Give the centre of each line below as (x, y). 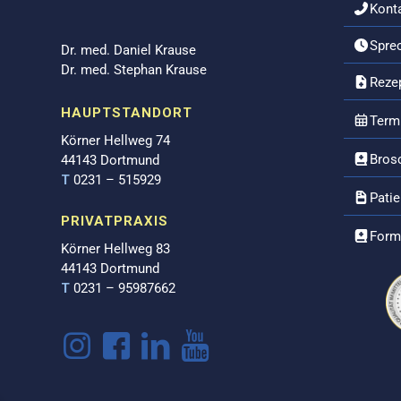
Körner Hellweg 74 (116, 141)
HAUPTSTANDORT (127, 113)
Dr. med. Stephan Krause (134, 70)
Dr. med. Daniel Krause (129, 51)
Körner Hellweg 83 (116, 249)
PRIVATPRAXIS (115, 222)
